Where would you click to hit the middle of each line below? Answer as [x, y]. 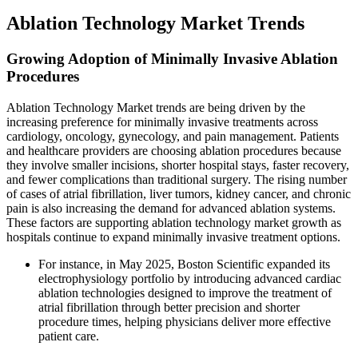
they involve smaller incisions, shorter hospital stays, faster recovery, [178, 165]
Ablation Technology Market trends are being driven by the [156, 107]
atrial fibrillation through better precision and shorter [169, 307]
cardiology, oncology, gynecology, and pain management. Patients [173, 136]
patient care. [69, 336]
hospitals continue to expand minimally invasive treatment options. [173, 237]
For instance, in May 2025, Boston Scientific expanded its [184, 264]
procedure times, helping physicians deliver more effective [185, 321]
